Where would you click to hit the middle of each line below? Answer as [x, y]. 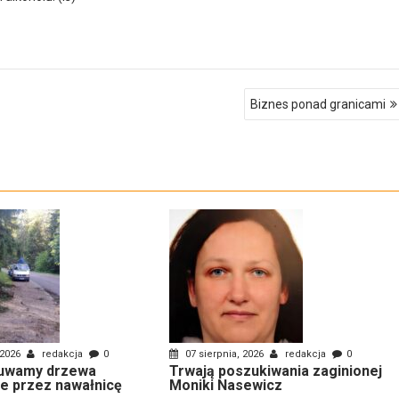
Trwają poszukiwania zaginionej [275, 370]
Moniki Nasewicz [225, 385]
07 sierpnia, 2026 [224, 354]
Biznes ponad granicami [318, 104]
